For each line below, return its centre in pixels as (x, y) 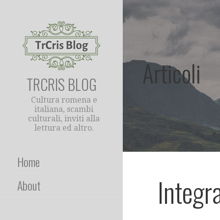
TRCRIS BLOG (61, 84)
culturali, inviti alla (64, 119)
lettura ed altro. (64, 128)
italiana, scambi (64, 109)
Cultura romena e (64, 100)
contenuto (141, 29)
